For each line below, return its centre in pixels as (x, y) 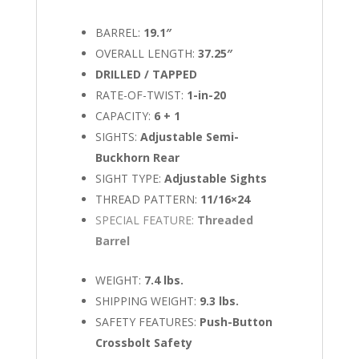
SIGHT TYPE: (130, 178)
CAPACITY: (125, 115)
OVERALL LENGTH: (147, 53)
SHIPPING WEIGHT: (148, 301)
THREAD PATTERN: (148, 199)
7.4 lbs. (164, 280)
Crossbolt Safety (144, 342)
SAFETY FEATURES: (148, 321)
